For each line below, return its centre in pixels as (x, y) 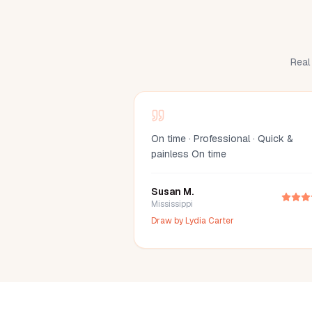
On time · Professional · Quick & (222, 139)
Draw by (168, 221)
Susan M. (172, 192)
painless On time (189, 154)
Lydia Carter (210, 221)
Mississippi (172, 204)
